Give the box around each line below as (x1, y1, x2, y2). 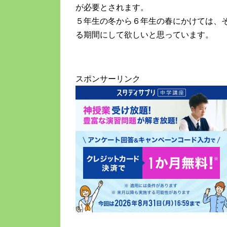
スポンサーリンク (75, 74, 140, 84)
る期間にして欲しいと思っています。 (75, 30, 213, 40)
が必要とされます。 (75, 3, 148, 12)
